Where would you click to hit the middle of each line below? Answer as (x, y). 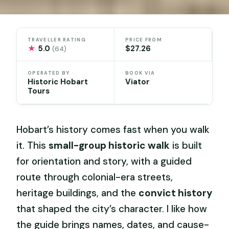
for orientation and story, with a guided (104, 162)
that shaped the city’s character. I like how (112, 209)
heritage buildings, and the (78, 193)
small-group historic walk (109, 146)
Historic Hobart (58, 82)
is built (186, 146)
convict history (176, 193)
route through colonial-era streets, (95, 177)
